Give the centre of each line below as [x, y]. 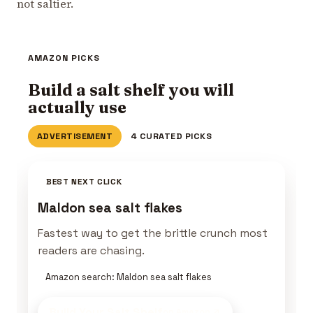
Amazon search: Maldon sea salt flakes [128, 277]
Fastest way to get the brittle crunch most [153, 233]
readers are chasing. [92, 250]
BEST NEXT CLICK [84, 182]
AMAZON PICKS [64, 58]
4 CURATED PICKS [171, 136]
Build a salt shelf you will [131, 89]
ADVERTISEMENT [75, 136]
